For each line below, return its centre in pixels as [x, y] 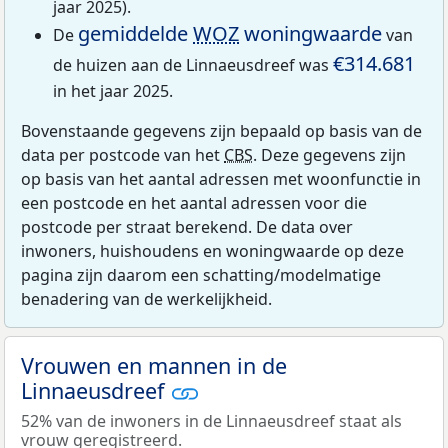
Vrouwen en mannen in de [154, 366]
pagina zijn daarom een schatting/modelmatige [201, 275]
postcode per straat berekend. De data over [187, 227]
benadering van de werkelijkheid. [146, 299]
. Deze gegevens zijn [329, 155]
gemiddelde [135, 34]
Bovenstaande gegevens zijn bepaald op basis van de [221, 131]
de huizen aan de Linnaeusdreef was [193, 65]
